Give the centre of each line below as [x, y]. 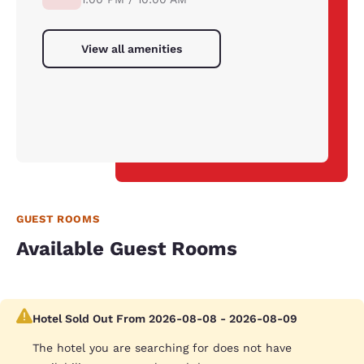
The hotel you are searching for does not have [162, 348]
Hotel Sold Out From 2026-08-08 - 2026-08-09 [165, 318]
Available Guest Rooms [127, 249]
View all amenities [132, 49]
